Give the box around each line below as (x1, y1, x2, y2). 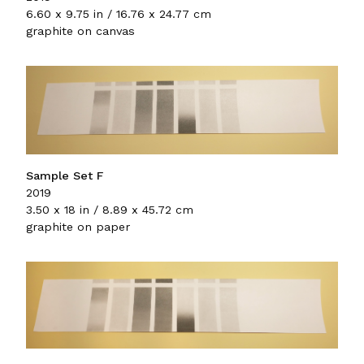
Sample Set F (26, 168, 103, 182)
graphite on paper (26, 219, 130, 233)
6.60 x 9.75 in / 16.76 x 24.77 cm (26, 7, 211, 21)
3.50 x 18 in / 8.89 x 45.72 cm (26, 202, 193, 216)
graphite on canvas (26, 24, 135, 38)
